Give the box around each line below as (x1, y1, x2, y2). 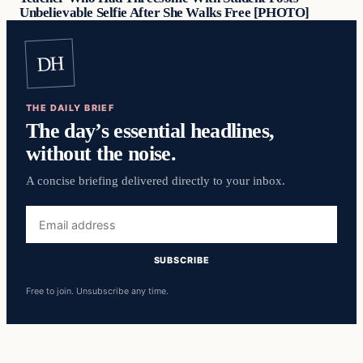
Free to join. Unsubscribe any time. (26, 285, 169, 297)
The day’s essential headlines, (26, 118, 275, 143)
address (25, 225, 71, 241)
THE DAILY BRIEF (26, 102, 115, 114)
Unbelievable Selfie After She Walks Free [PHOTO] (19, 4, 310, 20)
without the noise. (26, 141, 177, 166)
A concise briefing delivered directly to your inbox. (26, 174, 285, 188)
